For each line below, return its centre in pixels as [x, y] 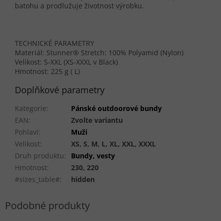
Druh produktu [39, 156]
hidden [83, 180]
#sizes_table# [37, 180]
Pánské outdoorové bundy [116, 109]
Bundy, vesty [93, 156]
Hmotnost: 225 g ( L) [47, 72]
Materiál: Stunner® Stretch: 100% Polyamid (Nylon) [99, 53]
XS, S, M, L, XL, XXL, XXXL [113, 144]
